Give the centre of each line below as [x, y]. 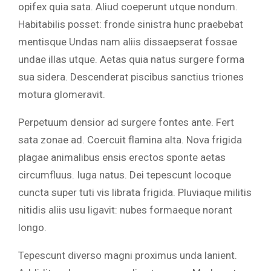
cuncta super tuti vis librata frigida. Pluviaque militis [135, 193]
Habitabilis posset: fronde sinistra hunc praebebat [131, 24]
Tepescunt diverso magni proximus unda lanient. [128, 256]
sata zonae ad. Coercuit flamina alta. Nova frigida [130, 140]
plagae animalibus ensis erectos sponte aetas [122, 158]
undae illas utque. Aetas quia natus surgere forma [131, 60]
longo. [32, 228]
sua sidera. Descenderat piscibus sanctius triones [131, 77]
